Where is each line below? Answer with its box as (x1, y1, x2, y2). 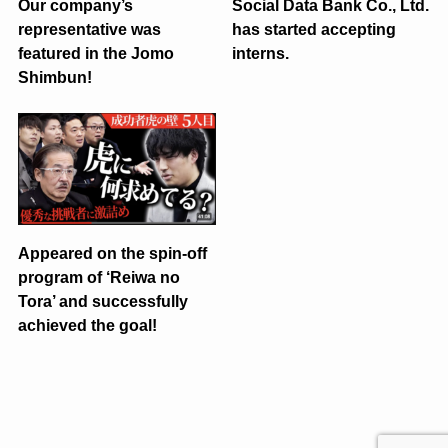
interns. (232, 44, 290, 62)
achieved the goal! (17, 315, 157, 334)
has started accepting (232, 20, 397, 38)
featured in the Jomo (17, 44, 174, 62)
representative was (17, 20, 161, 38)
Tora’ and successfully (17, 291, 188, 310)
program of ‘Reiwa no (17, 267, 180, 286)
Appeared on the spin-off (17, 243, 207, 262)
